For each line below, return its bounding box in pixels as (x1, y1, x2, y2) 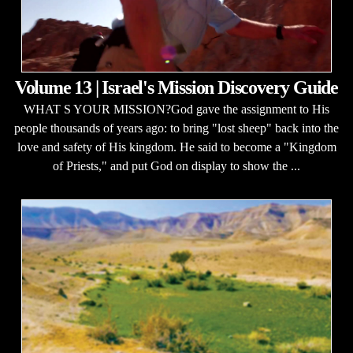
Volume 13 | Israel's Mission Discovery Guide (14, 77, 339, 98)
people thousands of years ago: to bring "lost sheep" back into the (14, 121, 339, 135)
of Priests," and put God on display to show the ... (53, 159, 300, 173)
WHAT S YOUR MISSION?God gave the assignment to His (24, 102, 329, 116)
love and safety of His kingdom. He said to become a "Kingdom (17, 140, 336, 154)
